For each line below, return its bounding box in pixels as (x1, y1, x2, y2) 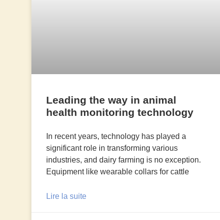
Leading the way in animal (46, 94, 176, 106)
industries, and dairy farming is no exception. (46, 155, 201, 164)
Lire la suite (46, 192, 86, 200)
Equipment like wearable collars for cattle (46, 167, 189, 176)
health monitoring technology (46, 106, 193, 118)
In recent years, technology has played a (46, 132, 186, 140)
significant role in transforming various (46, 143, 178, 152)
